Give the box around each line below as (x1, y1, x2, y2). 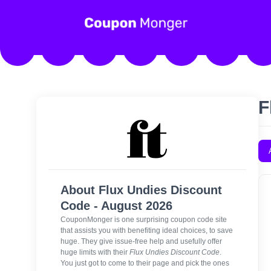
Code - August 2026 (60, 199, 172, 212)
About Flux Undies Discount (60, 183, 222, 197)
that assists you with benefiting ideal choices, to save (60, 226, 233, 235)
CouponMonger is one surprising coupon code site (60, 215, 227, 224)
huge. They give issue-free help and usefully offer (60, 237, 222, 246)
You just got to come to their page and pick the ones (60, 258, 229, 267)
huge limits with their (60, 247, 129, 256)
